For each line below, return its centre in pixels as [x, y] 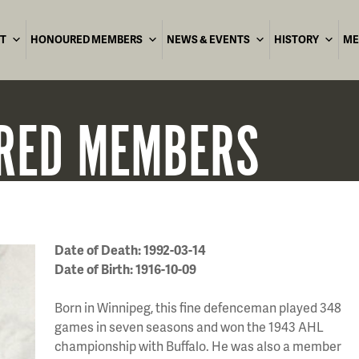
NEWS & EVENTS [208, 39]
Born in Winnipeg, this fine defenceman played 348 [198, 307]
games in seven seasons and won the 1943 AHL [189, 327]
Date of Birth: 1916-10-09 [125, 269]
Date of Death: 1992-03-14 [130, 250]
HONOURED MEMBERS [87, 39]
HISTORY [296, 39]
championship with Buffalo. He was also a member [198, 346]
